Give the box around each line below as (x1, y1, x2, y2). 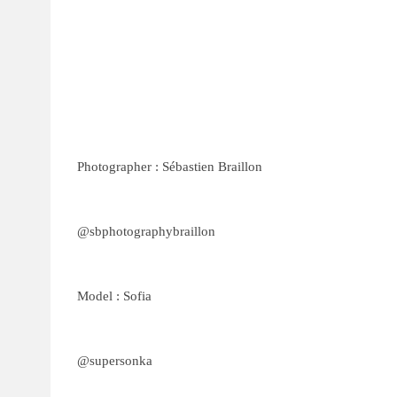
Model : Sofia (77, 289, 152, 303)
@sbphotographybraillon (77, 224, 215, 238)
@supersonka (77, 354, 152, 368)
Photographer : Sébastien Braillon (77, 160, 262, 174)
